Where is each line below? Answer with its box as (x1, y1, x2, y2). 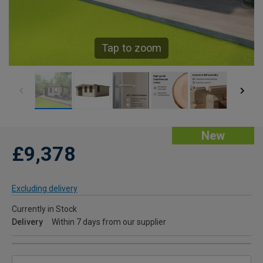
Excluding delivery (12, 184, 77, 194)
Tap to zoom (102, 42, 161, 55)
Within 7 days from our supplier (52, 217, 166, 227)
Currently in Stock (12, 204, 77, 214)
